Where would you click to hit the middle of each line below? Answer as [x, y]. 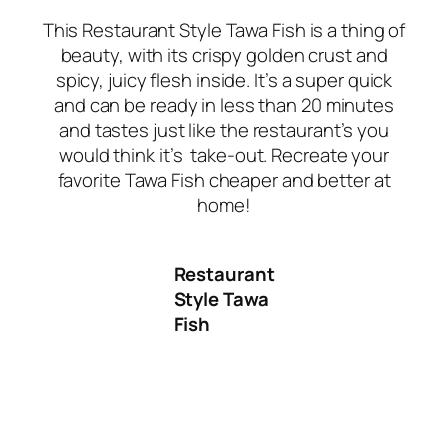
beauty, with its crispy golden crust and [224, 55]
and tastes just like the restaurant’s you [224, 130]
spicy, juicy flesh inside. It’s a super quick [224, 80]
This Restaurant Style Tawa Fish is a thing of [224, 30]
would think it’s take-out [161, 155]
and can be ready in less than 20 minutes [224, 105]
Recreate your [330, 155]
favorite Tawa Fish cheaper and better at [224, 180]
